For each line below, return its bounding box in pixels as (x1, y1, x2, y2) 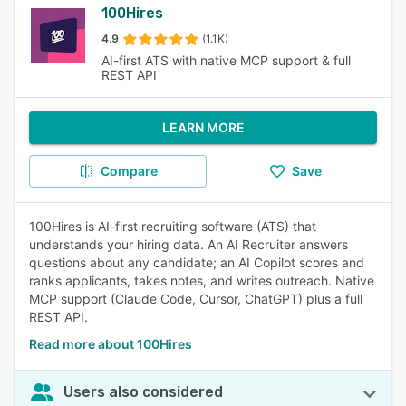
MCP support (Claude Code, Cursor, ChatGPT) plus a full (29, 291, 362, 306)
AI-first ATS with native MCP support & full (101, 53, 352, 68)
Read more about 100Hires (29, 336, 192, 352)
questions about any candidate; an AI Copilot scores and (29, 255, 364, 270)
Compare (100, 163, 158, 179)
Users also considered (63, 383, 223, 401)
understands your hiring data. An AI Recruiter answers (29, 237, 348, 252)
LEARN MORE (161, 120, 245, 135)
